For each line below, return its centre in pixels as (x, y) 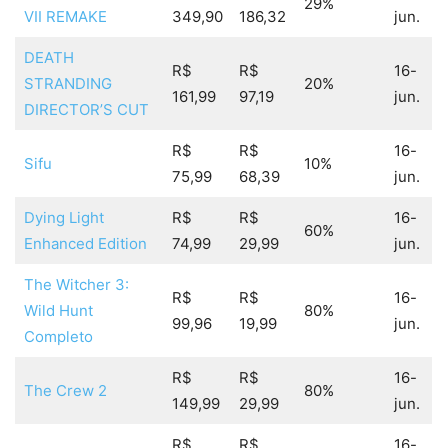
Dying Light (63, 218)
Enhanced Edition (85, 244)
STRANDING (67, 84)
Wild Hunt (58, 311)
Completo (58, 337)
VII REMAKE (65, 17)
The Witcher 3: (76, 285)
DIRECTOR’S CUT (86, 110)
